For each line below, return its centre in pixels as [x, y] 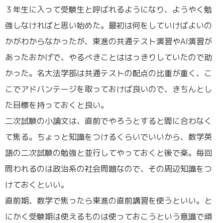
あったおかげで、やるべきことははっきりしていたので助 [109, 57]
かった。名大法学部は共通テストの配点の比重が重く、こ [109, 73]
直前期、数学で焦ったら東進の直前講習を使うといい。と [109, 200]
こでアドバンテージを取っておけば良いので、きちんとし [109, 89]
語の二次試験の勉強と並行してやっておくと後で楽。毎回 [109, 153]
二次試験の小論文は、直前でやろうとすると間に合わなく [109, 121]
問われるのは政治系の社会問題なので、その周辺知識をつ [109, 168]
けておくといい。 [37, 184]
